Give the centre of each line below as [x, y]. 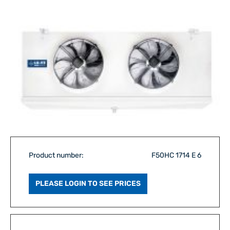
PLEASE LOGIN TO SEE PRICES [88, 183]
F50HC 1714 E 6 [176, 155]
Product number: [56, 155]
